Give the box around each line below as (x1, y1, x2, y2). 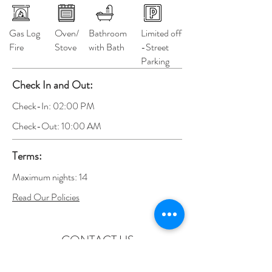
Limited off (141, 26, 182, 40)
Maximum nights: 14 (12, 170, 87, 184)
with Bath (89, 40, 124, 54)
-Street (141, 40, 169, 54)
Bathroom (89, 26, 127, 40)
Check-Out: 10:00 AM (12, 119, 101, 133)
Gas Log (9, 26, 40, 40)
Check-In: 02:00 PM (12, 99, 95, 113)
